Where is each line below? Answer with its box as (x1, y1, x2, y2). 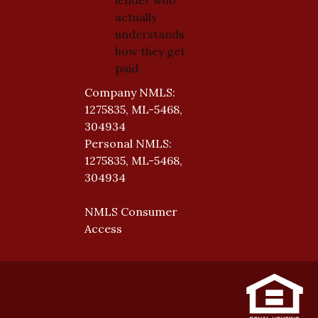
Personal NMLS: (84, 136, 172, 151)
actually (114, 9, 157, 24)
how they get (114, 43, 185, 58)
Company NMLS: (84, 85, 175, 100)
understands (114, 26, 185, 41)
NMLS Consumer (84, 204, 177, 219)
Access (84, 221, 122, 236)
